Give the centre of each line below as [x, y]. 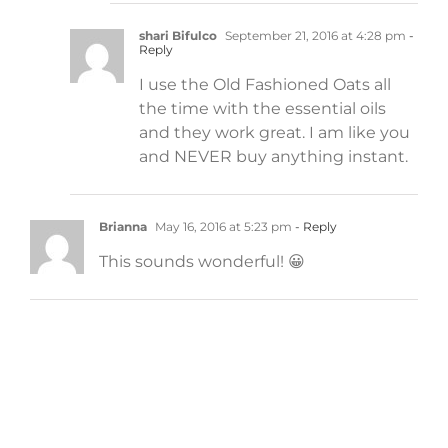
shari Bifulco [178, 36]
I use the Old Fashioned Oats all [265, 85]
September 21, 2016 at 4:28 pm [314, 36]
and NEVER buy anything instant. [273, 157]
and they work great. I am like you [274, 133]
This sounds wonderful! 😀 [202, 262]
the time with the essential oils [262, 109]
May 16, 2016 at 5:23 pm [222, 227]
